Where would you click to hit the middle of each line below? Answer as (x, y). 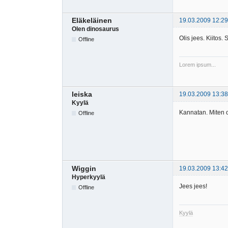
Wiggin (84, 168)
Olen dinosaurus (95, 29)
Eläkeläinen (92, 21)
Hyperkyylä (89, 177)
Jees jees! (193, 186)
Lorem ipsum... (197, 65)
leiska (82, 94)
